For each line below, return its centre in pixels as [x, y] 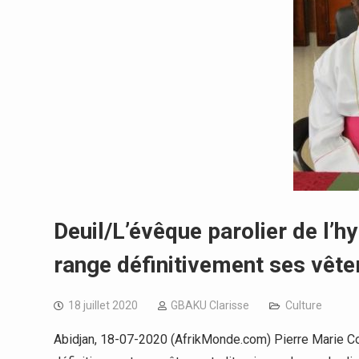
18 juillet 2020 [103, 305]
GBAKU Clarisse [210, 305]
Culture [304, 305]
